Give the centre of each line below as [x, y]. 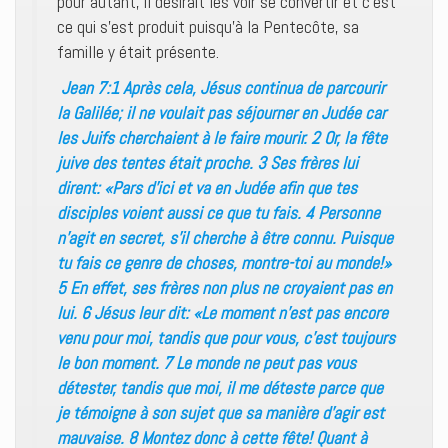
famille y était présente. [138, 52]
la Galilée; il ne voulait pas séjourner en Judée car [221, 112]
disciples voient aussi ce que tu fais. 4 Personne [218, 212]
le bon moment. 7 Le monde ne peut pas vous [206, 362]
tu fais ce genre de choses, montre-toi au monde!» [224, 262]
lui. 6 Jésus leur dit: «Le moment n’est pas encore [222, 312]
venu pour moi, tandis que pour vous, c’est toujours [226, 337]
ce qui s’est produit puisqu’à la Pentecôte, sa [208, 27]
